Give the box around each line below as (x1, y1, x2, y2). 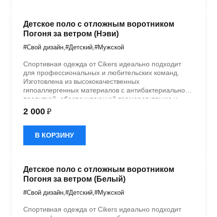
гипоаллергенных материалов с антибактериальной (23, 86, 189, 94)
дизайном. (23, 121, 56, 129)
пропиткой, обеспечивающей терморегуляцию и (23, 94, 178, 103)
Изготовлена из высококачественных (23, 77, 139, 85)
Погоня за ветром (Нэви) (23, 29, 119, 38)
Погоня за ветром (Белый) (23, 174, 125, 183)
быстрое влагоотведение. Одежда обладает (23, 103, 163, 111)
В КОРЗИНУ (35, 131, 74, 139)
